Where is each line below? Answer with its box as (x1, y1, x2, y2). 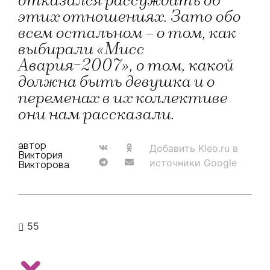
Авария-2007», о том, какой (18, 56, 234, 75)
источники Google (149, 157, 237, 169)
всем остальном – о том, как (18, 24, 236, 43)
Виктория (18, 149, 63, 162)
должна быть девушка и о (18, 72, 215, 92)
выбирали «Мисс (18, 40, 145, 59)
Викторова (18, 159, 69, 171)
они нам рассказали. (18, 105, 175, 124)
